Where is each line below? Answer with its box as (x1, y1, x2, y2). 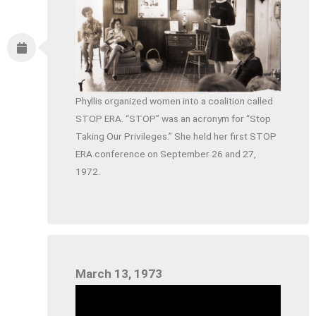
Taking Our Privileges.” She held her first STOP (75, 130, 277, 142)
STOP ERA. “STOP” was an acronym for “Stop (75, 112, 272, 124)
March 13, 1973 (75, 266, 163, 281)
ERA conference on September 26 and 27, (75, 147, 257, 159)
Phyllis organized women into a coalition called (75, 95, 274, 107)
